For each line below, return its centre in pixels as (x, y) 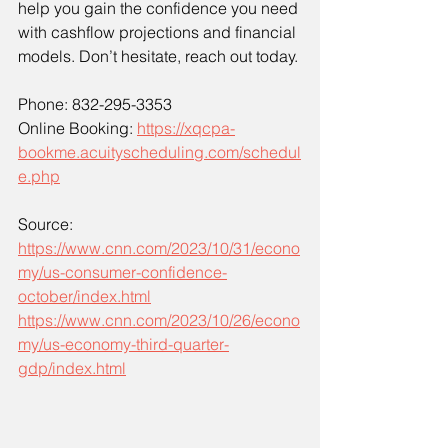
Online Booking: (77, 128)
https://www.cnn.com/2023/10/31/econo (159, 248)
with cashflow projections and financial (159, 32)
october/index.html (84, 296)
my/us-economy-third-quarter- (123, 344)
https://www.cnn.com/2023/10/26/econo (159, 320)
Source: (47, 224)
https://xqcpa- (186, 128)
